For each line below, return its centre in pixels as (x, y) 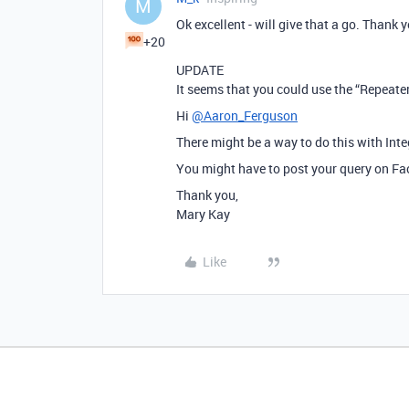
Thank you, (207, 195)
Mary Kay (203, 214)
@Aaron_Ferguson (245, 115)
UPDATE (200, 70)
